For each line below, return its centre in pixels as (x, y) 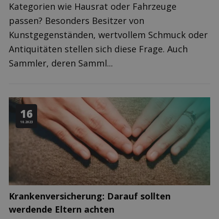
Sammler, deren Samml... (61, 63)
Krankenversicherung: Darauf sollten (90, 196)
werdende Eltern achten (62, 209)
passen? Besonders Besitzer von (77, 21)
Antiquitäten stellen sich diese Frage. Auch (98, 49)
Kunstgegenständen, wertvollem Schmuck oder (108, 35)
